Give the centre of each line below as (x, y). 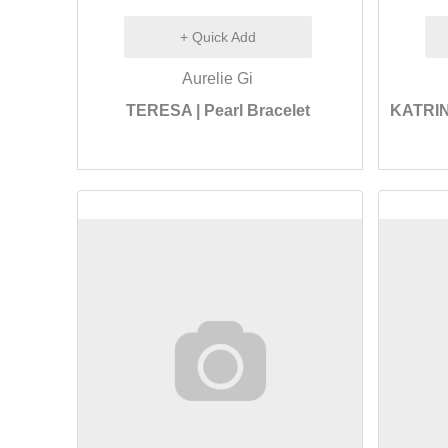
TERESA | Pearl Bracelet (217, 110)
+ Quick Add (217, 37)
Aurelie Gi (218, 78)
